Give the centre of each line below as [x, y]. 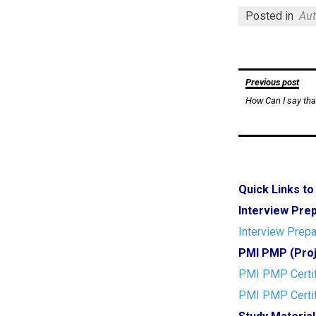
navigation [272, 104]
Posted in [271, 16]
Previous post [273, 82]
